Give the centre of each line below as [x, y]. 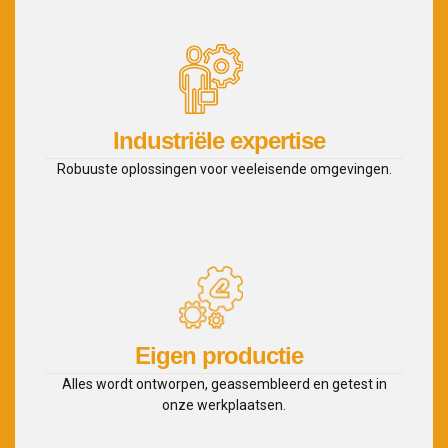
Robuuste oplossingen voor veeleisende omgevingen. [224, 168]
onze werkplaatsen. [224, 404]
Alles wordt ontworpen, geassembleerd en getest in [224, 383]
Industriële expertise [218, 140]
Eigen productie [218, 355]
